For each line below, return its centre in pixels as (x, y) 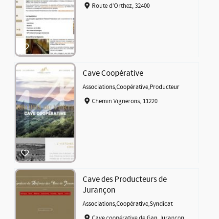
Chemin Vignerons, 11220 (124, 101)
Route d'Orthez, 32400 (120, 6)
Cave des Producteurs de (125, 180)
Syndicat (161, 204)
